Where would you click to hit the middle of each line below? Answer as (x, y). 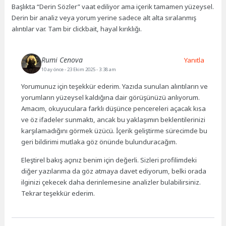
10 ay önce (53, 69)
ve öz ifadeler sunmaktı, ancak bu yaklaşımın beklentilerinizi (114, 119)
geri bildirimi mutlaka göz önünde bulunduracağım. (99, 142)
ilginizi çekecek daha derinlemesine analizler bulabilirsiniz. (111, 182)
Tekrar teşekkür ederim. (58, 193)
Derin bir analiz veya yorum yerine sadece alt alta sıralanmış (104, 18)
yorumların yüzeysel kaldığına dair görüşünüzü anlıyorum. (111, 97)
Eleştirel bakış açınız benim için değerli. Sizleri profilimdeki (109, 160)
